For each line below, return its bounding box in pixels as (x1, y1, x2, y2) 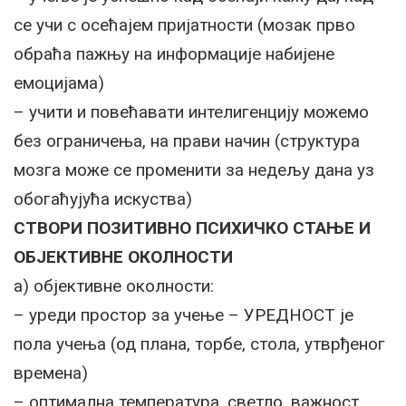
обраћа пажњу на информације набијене (14, 43, 334, 64)
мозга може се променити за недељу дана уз (14, 159, 374, 180)
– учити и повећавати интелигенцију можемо (14, 101, 369, 122)
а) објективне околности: (14, 275, 214, 296)
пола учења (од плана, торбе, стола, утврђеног (14, 333, 385, 354)
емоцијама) (14, 72, 104, 93)
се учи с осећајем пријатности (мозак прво (14, 14, 355, 35)
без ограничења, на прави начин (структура (14, 130, 360, 151)
